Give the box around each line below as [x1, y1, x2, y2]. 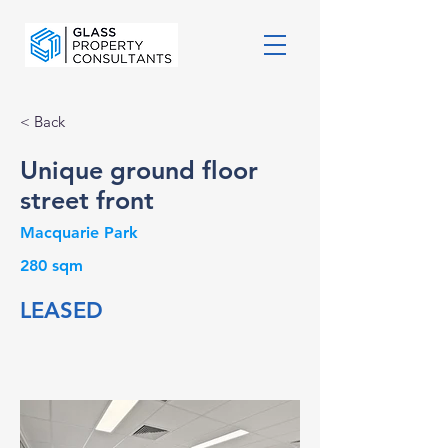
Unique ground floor [20, 155, 258, 185]
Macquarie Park [20, 223, 138, 242]
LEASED [20, 297, 103, 324]
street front [20, 185, 154, 215]
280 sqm [20, 256, 83, 275]
